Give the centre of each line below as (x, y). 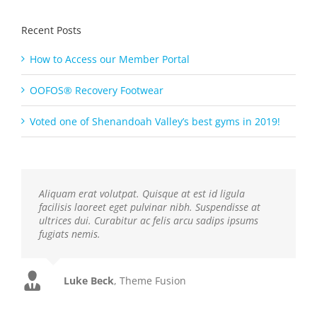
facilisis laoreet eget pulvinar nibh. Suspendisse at (150, 207)
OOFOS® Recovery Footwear (97, 90)
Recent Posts (51, 30)
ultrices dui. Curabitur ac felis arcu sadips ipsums (149, 220)
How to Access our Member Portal (110, 59)
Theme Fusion (153, 280)
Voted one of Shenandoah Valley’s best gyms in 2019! (155, 121)
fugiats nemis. (70, 234)
